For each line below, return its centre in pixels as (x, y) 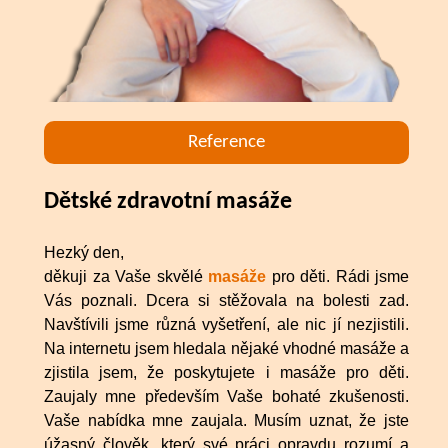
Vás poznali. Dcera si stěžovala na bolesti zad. (226, 301)
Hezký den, (84, 253)
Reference (226, 143)
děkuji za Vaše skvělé (126, 277)
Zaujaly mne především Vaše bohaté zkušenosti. (226, 397)
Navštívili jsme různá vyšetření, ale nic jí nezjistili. (226, 325)
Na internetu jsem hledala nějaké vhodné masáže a (226, 349)
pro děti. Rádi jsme (337, 277)
